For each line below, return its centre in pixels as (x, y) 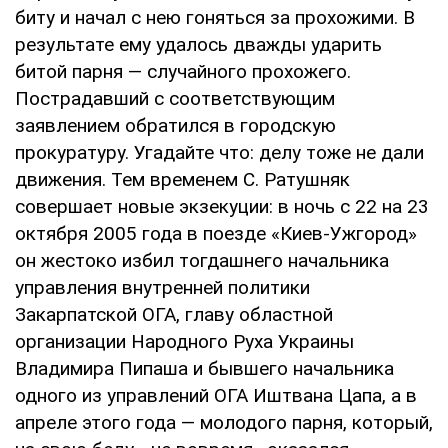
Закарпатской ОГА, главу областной (174, 314)
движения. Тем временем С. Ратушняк (182, 179)
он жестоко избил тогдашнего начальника (202, 260)
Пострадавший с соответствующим (175, 98)
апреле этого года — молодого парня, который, (224, 422)
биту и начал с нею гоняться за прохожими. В (215, 17)
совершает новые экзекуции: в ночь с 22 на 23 (222, 206)
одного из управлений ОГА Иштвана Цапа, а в (216, 395)
